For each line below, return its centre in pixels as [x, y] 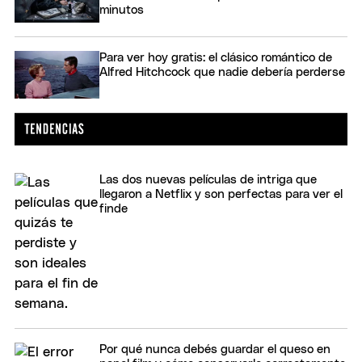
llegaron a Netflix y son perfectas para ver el [221, 195]
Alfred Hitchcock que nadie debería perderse [222, 72]
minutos [122, 11]
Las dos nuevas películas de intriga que [208, 180]
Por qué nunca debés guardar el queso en [215, 350]
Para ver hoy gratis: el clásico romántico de [216, 57]
